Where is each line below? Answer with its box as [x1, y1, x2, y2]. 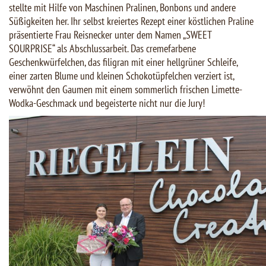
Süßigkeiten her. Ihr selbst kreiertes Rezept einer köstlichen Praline [9, 14, 254, 28]
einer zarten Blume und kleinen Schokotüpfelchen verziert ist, [9, 69, 234, 83]
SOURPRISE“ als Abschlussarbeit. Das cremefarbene [9, 42, 196, 56]
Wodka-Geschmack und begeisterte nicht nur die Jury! [9, 96, 205, 110]
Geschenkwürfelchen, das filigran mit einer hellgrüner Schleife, [9, 55, 237, 69]
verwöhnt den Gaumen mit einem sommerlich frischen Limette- [9, 83, 242, 97]
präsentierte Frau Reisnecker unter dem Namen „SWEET [9, 28, 211, 42]
